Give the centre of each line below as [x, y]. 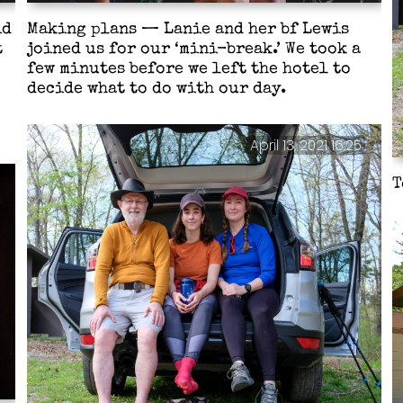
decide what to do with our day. [157, 89]
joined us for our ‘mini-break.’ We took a [194, 49]
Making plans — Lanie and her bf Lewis [188, 30]
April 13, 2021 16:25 [305, 146]
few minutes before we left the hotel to [189, 69]
